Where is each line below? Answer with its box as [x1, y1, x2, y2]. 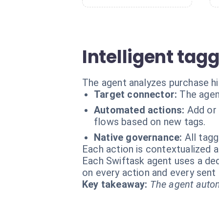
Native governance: [94, 131, 182, 143]
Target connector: [94, 88, 177, 100]
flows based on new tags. [94, 116, 206, 128]
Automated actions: [94, 104, 185, 116]
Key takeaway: [82, 178, 148, 190]
